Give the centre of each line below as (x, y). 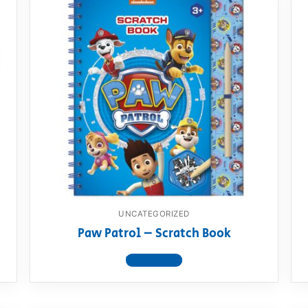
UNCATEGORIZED (154, 214)
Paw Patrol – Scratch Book (154, 234)
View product (154, 260)
